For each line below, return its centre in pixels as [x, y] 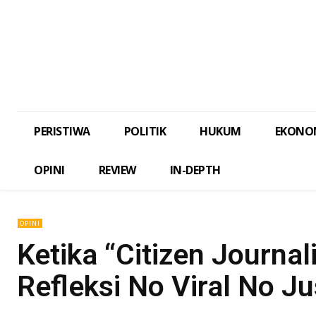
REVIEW [117, 170]
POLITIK [145, 132]
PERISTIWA [62, 132]
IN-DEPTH [195, 170]
